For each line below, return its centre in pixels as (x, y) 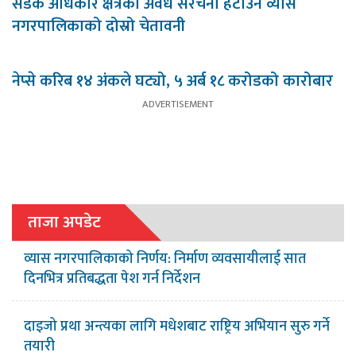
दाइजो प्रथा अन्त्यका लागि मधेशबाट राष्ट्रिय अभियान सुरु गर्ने (177, 327)
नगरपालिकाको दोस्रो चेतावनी (99, 27)
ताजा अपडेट (64, 222)
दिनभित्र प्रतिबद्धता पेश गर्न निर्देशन (112, 279)
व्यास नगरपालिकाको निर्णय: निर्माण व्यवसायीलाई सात (165, 259)
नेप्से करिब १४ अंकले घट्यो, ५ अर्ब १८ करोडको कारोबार (172, 81)
